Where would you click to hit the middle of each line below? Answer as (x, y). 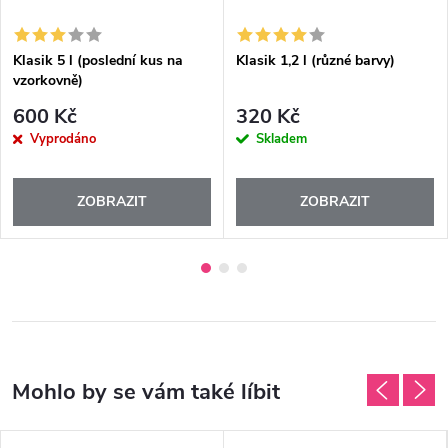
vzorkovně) (48, 80)
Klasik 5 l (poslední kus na (98, 60)
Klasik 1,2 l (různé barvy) (315, 60)
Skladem (281, 139)
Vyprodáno (63, 139)
